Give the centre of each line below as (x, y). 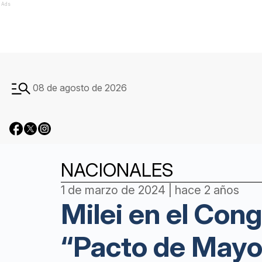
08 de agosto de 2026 (80, 88)
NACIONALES (117, 170)
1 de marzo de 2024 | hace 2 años (150, 190)
